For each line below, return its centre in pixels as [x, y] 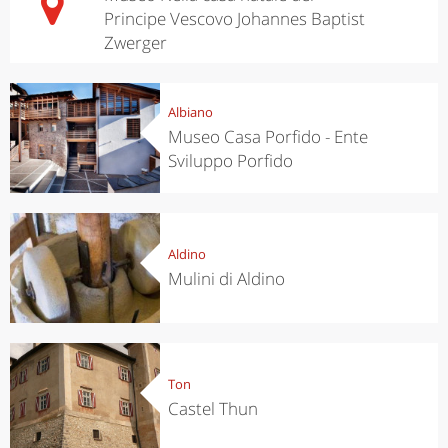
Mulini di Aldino [226, 278]
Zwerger [135, 42]
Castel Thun [212, 408]
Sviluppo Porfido [230, 160]
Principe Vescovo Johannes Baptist [234, 18]
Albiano [190, 111]
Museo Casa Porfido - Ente [267, 136]
